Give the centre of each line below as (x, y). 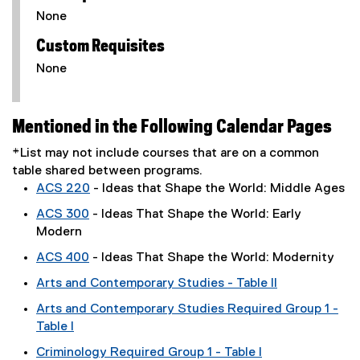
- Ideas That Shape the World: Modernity (212, 258)
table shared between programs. (107, 171)
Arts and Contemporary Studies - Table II (157, 284)
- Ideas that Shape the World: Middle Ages (217, 189)
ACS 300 (63, 215)
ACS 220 (63, 189)
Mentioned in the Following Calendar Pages (172, 127)
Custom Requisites (101, 47)
